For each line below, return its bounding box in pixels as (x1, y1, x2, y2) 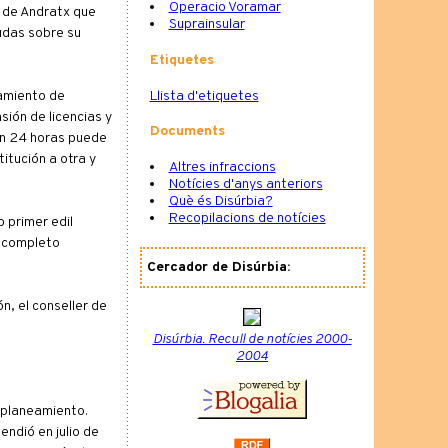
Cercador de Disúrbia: (146, 258, 290, 276)
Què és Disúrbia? (168, 192, 273, 210)
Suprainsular (168, 16, 245, 34)
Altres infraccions (168, 158, 276, 176)
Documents (149, 123, 225, 141)
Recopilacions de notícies (168, 209, 326, 227)
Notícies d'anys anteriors (168, 175, 323, 193)
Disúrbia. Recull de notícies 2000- (152, 330, 352, 348)
